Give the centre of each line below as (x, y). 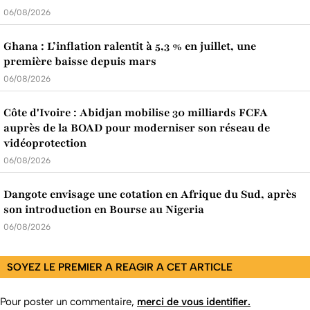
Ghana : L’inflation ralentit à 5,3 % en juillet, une (130, 47)
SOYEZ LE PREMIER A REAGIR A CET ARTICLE (120, 267)
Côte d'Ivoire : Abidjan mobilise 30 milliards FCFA (136, 113)
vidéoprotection (45, 144)
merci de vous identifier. (194, 302)
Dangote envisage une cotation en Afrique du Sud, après (150, 195)
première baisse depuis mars (80, 62)
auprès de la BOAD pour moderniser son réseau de (137, 128)
